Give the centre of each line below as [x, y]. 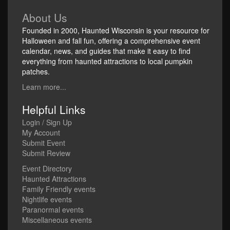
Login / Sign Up [47, 122]
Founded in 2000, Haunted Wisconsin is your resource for [116, 30]
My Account [41, 132]
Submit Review [46, 153]
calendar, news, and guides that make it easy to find [106, 51]
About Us [45, 17]
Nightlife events [47, 199]
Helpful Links [54, 109]
